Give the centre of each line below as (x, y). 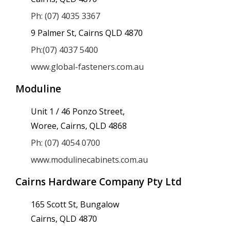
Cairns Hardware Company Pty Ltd (99, 182)
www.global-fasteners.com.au (87, 67)
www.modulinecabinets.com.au (89, 160)
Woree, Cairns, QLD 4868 (79, 126)
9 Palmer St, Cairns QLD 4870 (87, 33)
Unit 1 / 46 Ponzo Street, (78, 111)
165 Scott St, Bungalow (75, 204)
